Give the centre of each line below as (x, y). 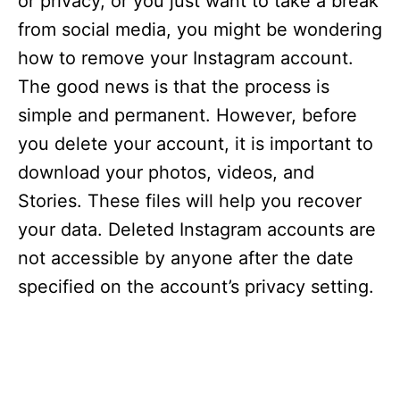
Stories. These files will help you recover (190, 201)
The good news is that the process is (174, 87)
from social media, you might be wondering (200, 30)
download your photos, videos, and (166, 173)
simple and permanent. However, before (187, 116)
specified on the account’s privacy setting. (196, 287)
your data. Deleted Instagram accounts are (197, 230)
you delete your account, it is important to (196, 144)
